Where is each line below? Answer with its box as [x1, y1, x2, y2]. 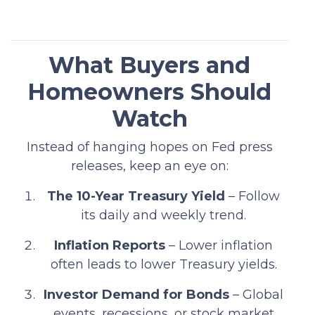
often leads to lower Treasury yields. [50, 256, 277, 272]
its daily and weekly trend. [81, 207, 247, 223]
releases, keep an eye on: [70, 157, 229, 174]
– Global [229, 286, 284, 302]
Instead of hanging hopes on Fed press [26, 139, 273, 155]
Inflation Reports [54, 237, 166, 253]
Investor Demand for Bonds [44, 286, 230, 302]
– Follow [225, 188, 281, 204]
